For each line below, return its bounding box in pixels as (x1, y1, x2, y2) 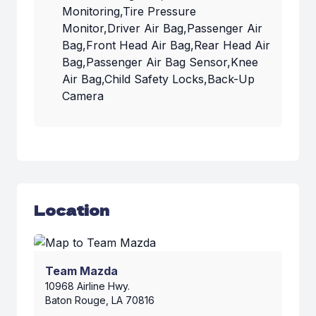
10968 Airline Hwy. (45, 280, 130, 293)
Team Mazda (45, 264, 118, 279)
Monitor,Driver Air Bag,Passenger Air (62, 21, 262, 36)
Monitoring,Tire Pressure (62, 4, 196, 19)
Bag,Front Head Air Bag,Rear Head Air (62, 38, 270, 53)
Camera (62, 89, 104, 104)
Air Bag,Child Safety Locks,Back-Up (62, 72, 255, 87)
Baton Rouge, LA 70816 (45, 294, 154, 307)
